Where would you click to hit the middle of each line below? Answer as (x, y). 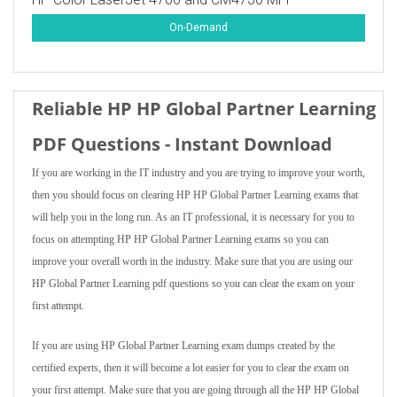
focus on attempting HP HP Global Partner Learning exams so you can (180, 239)
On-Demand (198, 27)
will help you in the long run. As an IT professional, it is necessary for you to (193, 217)
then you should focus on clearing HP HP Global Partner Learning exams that (195, 195)
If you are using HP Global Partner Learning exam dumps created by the (183, 346)
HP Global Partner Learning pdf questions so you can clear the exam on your (193, 284)
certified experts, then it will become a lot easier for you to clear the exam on (191, 368)
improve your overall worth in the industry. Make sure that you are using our (192, 261)
